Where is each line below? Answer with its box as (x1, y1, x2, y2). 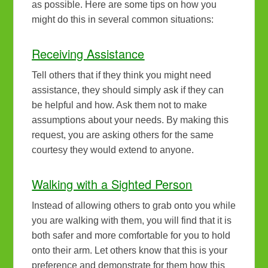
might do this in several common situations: (32, 14, 214, 25)
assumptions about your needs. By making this (32, 115, 229, 126)
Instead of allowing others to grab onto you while (32, 200, 236, 211)
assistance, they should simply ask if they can (32, 85, 224, 96)
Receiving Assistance (32, 45, 145, 63)
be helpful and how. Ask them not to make (32, 100, 208, 111)
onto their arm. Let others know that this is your (32, 245, 228, 256)
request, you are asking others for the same (32, 130, 214, 141)
